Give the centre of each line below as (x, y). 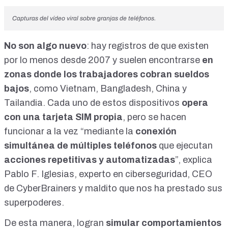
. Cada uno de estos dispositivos (112, 103)
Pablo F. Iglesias (39, 174)
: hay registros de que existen (148, 46)
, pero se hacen (154, 117)
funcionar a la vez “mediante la (69, 132)
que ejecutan (185, 146)
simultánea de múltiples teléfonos (80, 146)
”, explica (194, 160)
